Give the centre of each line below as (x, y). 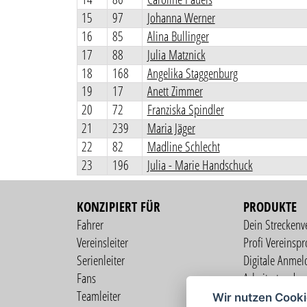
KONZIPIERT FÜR (118, 207)
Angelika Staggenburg (192, 73)
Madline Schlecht (183, 147)
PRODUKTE (270, 207)
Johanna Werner (181, 17)
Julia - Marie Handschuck (200, 165)
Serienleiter (100, 261)
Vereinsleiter (102, 243)
